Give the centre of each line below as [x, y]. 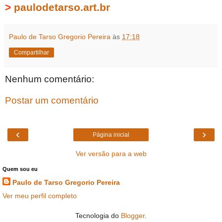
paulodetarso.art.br [62, 7]
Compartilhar [31, 52]
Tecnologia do [98, 215]
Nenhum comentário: [50, 79]
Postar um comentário [52, 101]
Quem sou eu [20, 169]
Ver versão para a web [111, 153]
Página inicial [111, 135]
